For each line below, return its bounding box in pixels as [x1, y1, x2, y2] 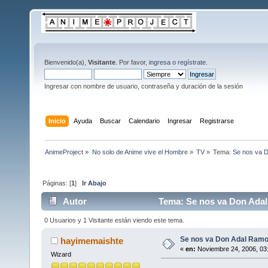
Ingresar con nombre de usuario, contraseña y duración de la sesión [44, 83, 243, 90]
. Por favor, [115, 59, 149, 66]
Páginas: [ [42, 179, 72, 187]
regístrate [178, 59, 206, 66]
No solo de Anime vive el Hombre [92, 148, 188, 156]
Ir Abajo [82, 179, 107, 187]
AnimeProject [45, 148, 84, 156]
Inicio [48, 117, 66, 124]
